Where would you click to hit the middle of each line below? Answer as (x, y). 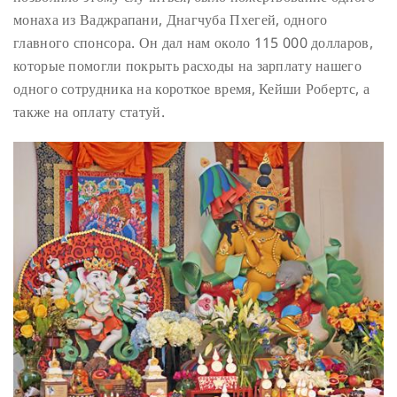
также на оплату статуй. (89, 112)
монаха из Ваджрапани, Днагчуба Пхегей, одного (171, 20)
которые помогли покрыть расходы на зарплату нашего (187, 66)
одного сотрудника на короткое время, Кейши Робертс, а (191, 89)
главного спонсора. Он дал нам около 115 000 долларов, (193, 43)
